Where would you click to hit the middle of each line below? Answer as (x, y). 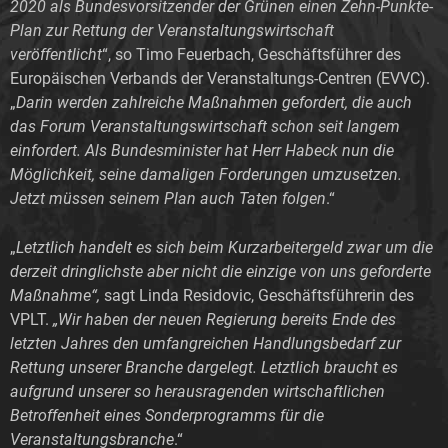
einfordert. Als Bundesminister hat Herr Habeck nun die (202, 150)
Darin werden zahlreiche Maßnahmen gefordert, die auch (214, 102)
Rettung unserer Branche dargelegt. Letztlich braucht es (204, 367)
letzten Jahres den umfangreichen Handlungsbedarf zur (205, 343)
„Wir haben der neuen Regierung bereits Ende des (222, 319)
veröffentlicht (56, 54)
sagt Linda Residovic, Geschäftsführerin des (259, 295)
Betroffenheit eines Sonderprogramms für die (167, 415)
